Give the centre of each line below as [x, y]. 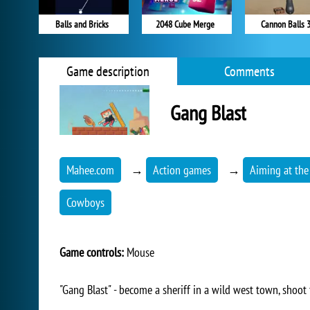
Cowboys [85, 202]
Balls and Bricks [82, 24]
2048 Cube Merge [185, 24]
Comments [249, 71]
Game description [108, 71]
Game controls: [92, 252]
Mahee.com [90, 170]
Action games [182, 170]
